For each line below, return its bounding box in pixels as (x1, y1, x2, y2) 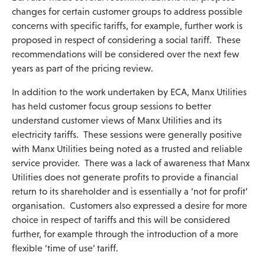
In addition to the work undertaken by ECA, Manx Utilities (12, 87, 247, 97)
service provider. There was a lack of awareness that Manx (12, 158, 250, 168)
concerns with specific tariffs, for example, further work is (12, 21, 243, 31)
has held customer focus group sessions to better (12, 101, 211, 111)
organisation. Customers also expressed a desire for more (12, 201, 247, 211)
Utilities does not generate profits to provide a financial (12, 172, 238, 182)
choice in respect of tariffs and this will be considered (12, 215, 230, 225)
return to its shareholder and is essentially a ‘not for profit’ (12, 186, 247, 196)
